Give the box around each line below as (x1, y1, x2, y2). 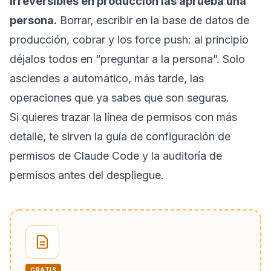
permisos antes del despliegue (10, 168, 161, 181)
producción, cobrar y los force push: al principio (10, 33, 249, 46)
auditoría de (163, 149, 222, 162)
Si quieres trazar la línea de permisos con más (10, 110, 237, 123)
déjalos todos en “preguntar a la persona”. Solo (10, 52, 245, 65)
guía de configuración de (106, 129, 230, 143)
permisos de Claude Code (10, 149, 139, 162)
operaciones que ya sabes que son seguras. (10, 91, 229, 104)
